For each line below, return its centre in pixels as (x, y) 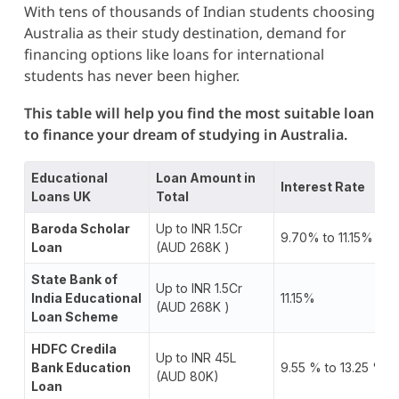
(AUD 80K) (187, 376)
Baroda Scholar (80, 228)
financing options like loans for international (174, 54)
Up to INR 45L (195, 357)
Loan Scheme (76, 316)
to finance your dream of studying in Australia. (185, 134)
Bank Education (81, 367)
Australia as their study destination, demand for (185, 33)
